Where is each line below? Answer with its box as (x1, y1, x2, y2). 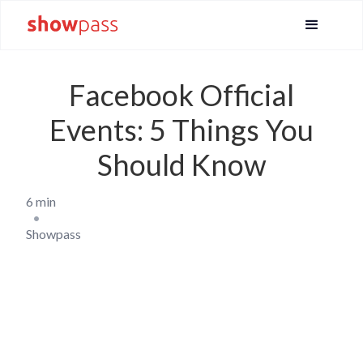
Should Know (96, 147, 267, 182)
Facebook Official (69, 77, 294, 113)
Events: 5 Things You (49, 112, 314, 147)
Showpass (26, 226, 81, 241)
